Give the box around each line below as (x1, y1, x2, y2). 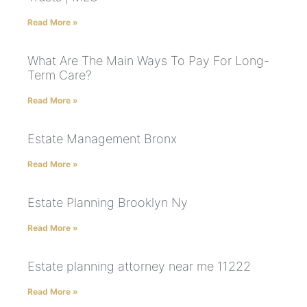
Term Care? (27, 67, 92, 82)
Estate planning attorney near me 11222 (27, 258, 251, 273)
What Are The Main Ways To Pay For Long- (27, 53, 269, 68)
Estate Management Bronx (27, 131, 177, 146)
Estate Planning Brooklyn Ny (27, 195, 188, 210)
